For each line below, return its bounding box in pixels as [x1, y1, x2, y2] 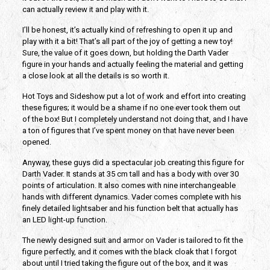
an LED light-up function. [22, 215, 109, 225]
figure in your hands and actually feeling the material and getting [22, 60, 243, 69]
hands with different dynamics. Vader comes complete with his [22, 192, 241, 202]
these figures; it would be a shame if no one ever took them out [22, 103, 240, 113]
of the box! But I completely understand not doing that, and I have [22, 115, 248, 124]
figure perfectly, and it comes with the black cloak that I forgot [22, 247, 237, 257]
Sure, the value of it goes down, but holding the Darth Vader [22, 48, 228, 58]
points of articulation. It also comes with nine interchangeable [22, 181, 236, 190]
